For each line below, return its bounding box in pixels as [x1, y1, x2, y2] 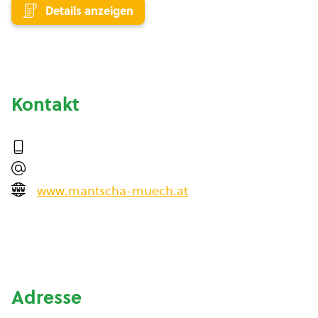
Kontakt [11, 92, 79, 117]
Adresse [11, 285, 82, 310]
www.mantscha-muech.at [37, 182, 188, 199]
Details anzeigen [45, 3, 133, 18]
